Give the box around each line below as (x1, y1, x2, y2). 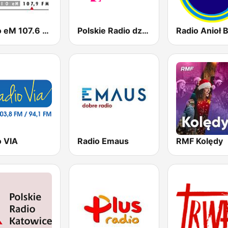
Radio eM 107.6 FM (42, 25, 49, 36)
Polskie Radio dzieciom (142, 25, 149, 36)
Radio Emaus (77, 135, 129, 146)
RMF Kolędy (176, 135, 223, 146)
